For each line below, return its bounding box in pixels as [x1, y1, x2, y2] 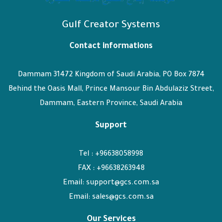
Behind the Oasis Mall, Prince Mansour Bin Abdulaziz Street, [8, 85, 214, 94]
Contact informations [69, 42, 153, 51]
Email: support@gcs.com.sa [63, 179, 159, 187]
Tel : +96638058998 [79, 150, 143, 159]
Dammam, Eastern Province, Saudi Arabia [40, 100, 182, 108]
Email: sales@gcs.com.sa [68, 193, 154, 202]
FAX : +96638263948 [77, 165, 145, 173]
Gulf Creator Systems [62, 20, 160, 31]
